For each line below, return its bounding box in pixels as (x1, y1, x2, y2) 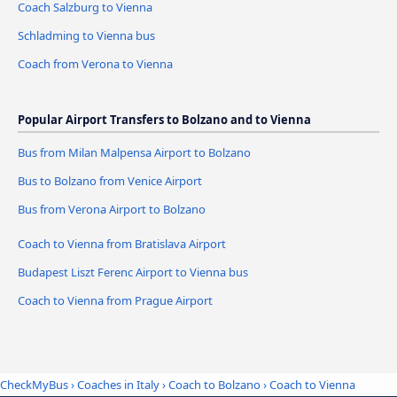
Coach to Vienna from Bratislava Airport (18, 235, 226, 252)
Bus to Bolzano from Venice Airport (18, 172, 202, 189)
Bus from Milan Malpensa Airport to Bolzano (18, 144, 251, 160)
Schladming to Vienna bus (18, 27, 155, 43)
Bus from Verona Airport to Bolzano (18, 200, 206, 217)
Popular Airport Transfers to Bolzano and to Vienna (18, 111, 311, 128)
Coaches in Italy (77, 377, 160, 393)
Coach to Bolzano (168, 377, 261, 393)
